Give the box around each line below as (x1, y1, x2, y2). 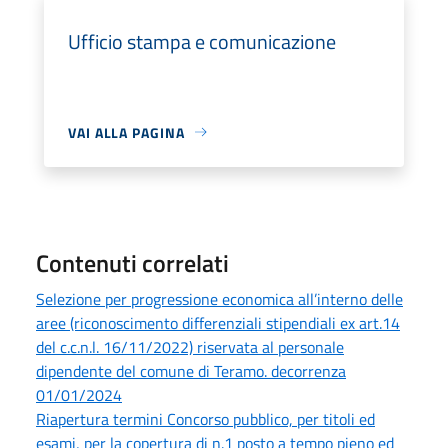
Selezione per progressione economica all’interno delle (36, 286, 403, 311)
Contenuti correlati (36, 244, 229, 281)
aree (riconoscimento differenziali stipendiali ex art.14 (36, 310, 400, 335)
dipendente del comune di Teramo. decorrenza (36, 358, 346, 383)
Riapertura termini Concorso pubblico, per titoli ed (36, 406, 375, 431)
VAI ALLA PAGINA (68, 121, 185, 143)
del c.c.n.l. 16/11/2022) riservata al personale (36, 334, 344, 359)
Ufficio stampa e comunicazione (68, 25, 336, 57)
